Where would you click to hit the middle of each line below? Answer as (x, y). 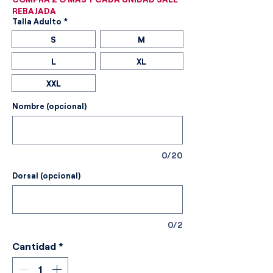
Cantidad (34, 246)
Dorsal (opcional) (46, 175)
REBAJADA (34, 10)
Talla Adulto (37, 21)
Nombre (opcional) (49, 106)
